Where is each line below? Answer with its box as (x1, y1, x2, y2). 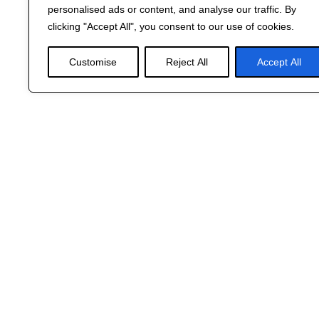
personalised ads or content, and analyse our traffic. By (48, 4, 296, 15)
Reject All (166, 56, 208, 68)
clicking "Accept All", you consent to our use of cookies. (48, 21, 294, 32)
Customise (69, 56, 117, 68)
